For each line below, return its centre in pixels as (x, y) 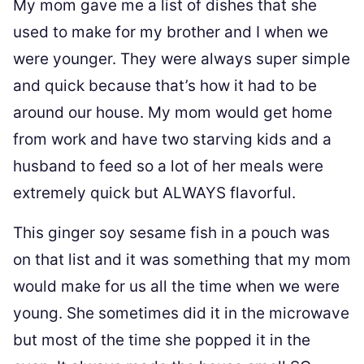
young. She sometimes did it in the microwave (181, 313)
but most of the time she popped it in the (162, 340)
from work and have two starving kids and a (172, 139)
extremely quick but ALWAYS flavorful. (154, 193)
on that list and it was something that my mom (182, 260)
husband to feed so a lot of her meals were (168, 166)
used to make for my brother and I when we (171, 32)
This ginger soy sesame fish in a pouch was (171, 233)
